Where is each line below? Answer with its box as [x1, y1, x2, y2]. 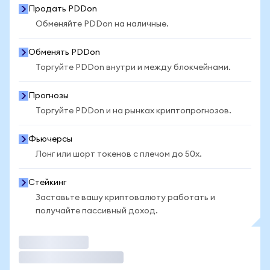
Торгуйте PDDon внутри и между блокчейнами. [36, 63, 231, 72]
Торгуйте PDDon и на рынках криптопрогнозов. [36, 107, 231, 115]
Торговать [19, 236, 64, 248]
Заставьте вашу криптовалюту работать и [36, 193, 215, 202]
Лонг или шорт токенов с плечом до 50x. [36, 150, 202, 159]
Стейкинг [28, 178, 66, 187]
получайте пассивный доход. [36, 207, 158, 215]
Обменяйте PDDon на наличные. [36, 20, 169, 28]
